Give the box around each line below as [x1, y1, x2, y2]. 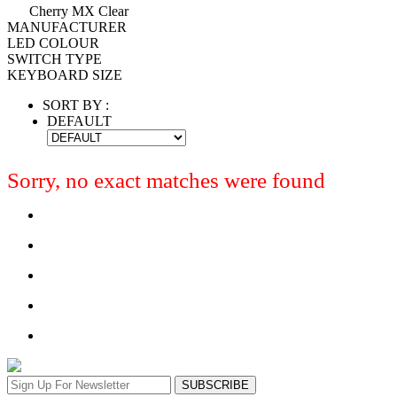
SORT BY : [43, 97, 109, 113]
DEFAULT [47, 113, 112, 128]
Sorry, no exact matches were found [7, 167, 325, 192]
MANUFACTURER [7, 19, 127, 35]
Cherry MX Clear [29, 3, 128, 19]
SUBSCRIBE [182, 378, 249, 392]
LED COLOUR [7, 35, 99, 51]
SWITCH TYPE [7, 51, 102, 66]
